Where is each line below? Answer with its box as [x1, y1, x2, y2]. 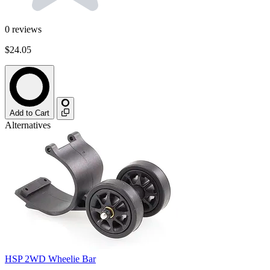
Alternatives [5, 120, 51, 131]
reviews [12, 24, 42, 35]
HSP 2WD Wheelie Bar [5, 254, 96, 265]
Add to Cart [10, 108, 49, 118]
